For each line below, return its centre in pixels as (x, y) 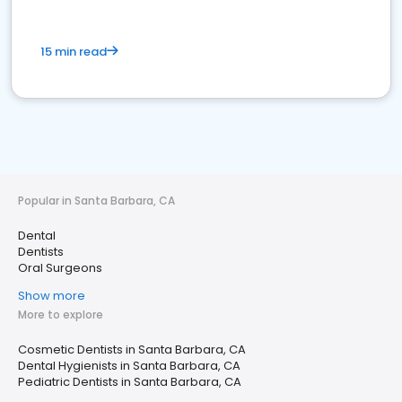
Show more (52, 296)
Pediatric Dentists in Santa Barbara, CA (130, 382)
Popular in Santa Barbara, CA (96, 201)
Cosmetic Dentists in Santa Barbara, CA (132, 350)
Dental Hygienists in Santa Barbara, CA (129, 366)
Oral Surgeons (60, 268)
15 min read (74, 52)
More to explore (61, 315)
